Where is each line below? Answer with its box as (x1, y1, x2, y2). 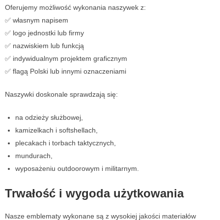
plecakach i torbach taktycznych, (15, 139, 116, 147)
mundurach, (15, 152, 53, 160)
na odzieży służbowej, (15, 113, 83, 122)
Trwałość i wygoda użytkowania (5, 187, 184, 200)
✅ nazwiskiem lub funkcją (5, 42, 84, 50)
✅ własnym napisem (5, 16, 68, 25)
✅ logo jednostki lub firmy (5, 29, 84, 37)
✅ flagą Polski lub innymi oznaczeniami (5, 67, 126, 76)
